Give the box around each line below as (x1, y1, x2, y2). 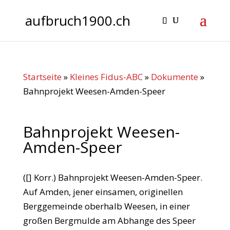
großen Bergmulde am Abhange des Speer (23, 215, 196, 226)
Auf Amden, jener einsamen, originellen (23, 186, 183, 198)
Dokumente (150, 71, 198, 83)
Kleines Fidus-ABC (69, 71, 143, 83)
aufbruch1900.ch (25, 11, 130, 30)
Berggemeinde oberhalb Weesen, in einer (23, 200, 190, 212)
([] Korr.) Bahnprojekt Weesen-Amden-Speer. (23, 171, 202, 183)
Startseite (23, 71, 62, 83)
